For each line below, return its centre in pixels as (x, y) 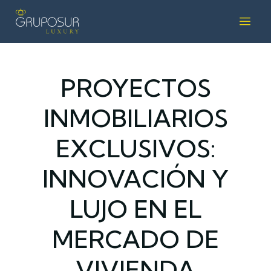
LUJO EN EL (135, 209)
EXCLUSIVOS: (135, 149)
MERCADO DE (135, 240)
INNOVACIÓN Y (135, 179)
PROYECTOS (135, 88)
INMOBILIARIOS (135, 119)
